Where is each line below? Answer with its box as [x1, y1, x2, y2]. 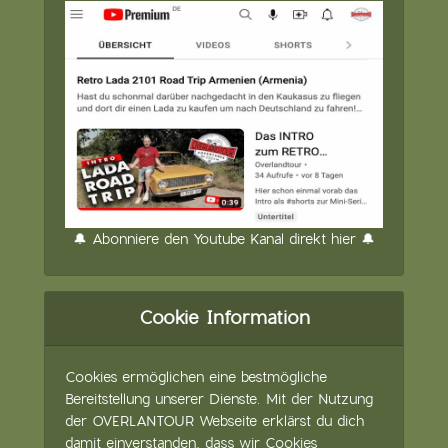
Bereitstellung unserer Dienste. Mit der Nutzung [65, 389, 373, 408]
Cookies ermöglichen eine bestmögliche [65, 367, 327, 386]
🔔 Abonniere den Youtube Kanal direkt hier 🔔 [73, 229, 375, 248]
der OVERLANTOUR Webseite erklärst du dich [65, 411, 364, 430]
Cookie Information [138, 305, 310, 329]
